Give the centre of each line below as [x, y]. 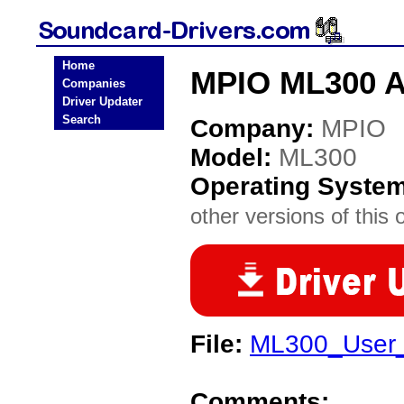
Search [82, 119]
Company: [256, 129]
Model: [234, 157]
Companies [94, 83]
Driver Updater [102, 101]
